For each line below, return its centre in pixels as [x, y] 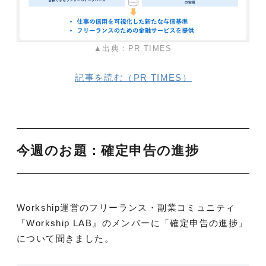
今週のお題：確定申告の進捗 [108, 151]
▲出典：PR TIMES [133, 48]
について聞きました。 [65, 239]
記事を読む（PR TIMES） [134, 77]
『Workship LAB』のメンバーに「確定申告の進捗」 [132, 223]
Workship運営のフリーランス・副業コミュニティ [126, 208]
